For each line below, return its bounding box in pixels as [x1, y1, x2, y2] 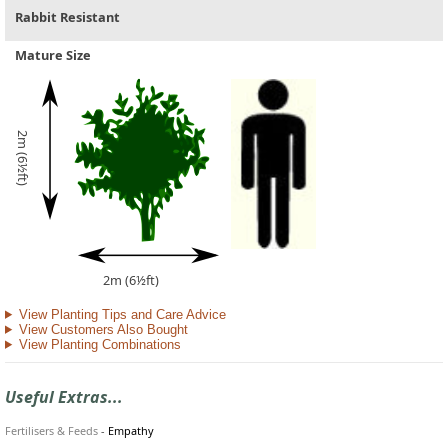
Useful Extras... [5, 386, 123, 409]
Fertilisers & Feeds [5, 423, 98, 439]
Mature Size [15, 46, 91, 65]
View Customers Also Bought [18, 321, 188, 337]
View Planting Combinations [18, 336, 181, 352]
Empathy [108, 423, 154, 439]
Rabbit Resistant [15, 8, 120, 27]
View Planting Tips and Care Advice [18, 306, 226, 322]
